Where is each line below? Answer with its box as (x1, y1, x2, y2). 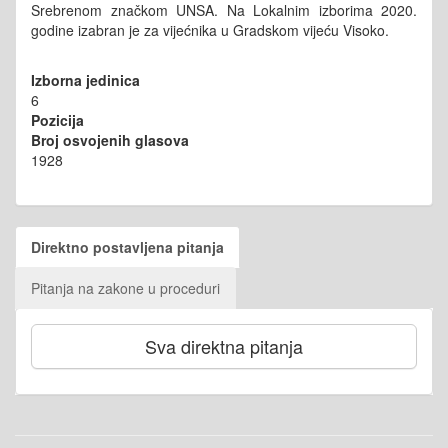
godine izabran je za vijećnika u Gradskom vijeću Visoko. (31, 19, 389, 40)
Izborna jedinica (31, 69, 140, 90)
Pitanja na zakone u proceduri (31, 277, 220, 298)
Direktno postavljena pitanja (31, 236, 224, 257)
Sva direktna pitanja (145, 332, 303, 359)
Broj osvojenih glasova (31, 129, 189, 150)
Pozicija (31, 109, 84, 130)
